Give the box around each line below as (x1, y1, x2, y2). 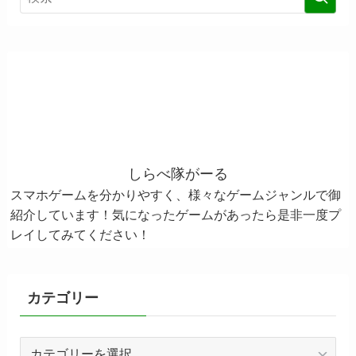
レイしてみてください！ (10, 227, 150, 242)
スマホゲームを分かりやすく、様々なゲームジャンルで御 (10, 188, 341, 203)
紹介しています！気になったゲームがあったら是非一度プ (10, 207, 341, 222)
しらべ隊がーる (128, 166, 228, 183)
